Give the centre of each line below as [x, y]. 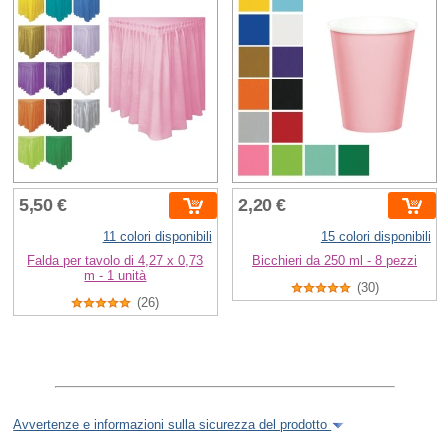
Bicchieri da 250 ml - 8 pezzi [335, 260]
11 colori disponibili [157, 236]
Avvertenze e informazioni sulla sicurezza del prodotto [172, 424]
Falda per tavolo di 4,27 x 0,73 [115, 260]
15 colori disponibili [375, 236]
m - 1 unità [115, 275]
